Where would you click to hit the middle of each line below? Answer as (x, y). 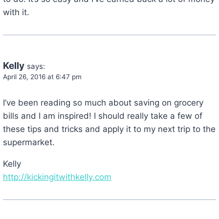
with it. (16, 12)
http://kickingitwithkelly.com (57, 177)
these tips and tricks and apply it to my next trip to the (109, 129)
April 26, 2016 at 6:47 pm (42, 77)
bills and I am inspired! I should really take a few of (102, 116)
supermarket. (29, 142)
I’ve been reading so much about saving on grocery (103, 103)
